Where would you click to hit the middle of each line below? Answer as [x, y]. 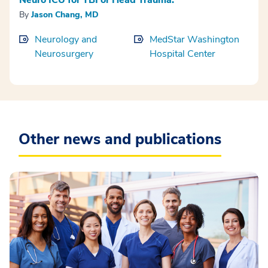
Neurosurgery [64, 54]
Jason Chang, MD [65, 14]
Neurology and [66, 39]
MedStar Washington [194, 39]
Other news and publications [120, 139]
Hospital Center [182, 54]
